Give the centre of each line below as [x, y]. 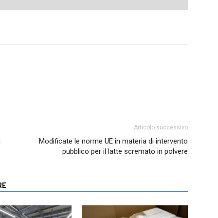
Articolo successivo [161, 127]
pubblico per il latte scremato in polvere [125, 151]
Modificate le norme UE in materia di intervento [113, 141]
